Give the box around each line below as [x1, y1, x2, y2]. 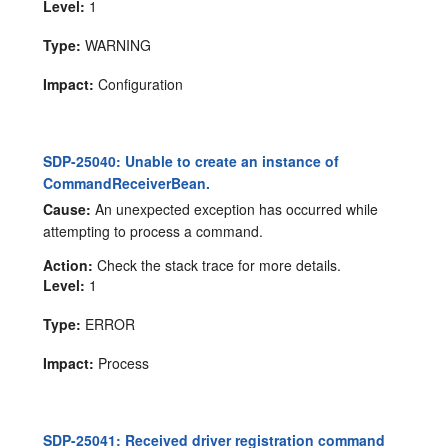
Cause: [43, 199, 92, 220]
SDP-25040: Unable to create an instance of [43, 150, 340, 171]
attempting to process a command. [43, 221, 264, 242]
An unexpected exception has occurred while [91, 199, 379, 220]
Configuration [94, 73, 184, 94]
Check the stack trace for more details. [93, 255, 342, 276]
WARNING [81, 34, 152, 55]
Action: [43, 255, 94, 276]
